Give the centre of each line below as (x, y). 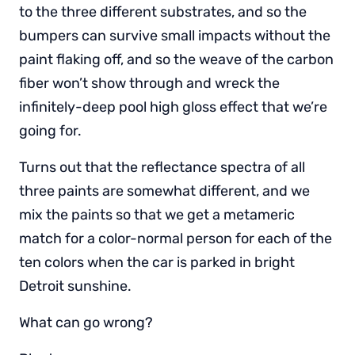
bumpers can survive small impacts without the (175, 35)
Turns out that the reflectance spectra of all (162, 167)
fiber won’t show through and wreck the (149, 83)
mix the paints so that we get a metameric (157, 214)
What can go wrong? (86, 322)
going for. (50, 130)
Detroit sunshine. (75, 286)
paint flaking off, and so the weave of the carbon (176, 59)
